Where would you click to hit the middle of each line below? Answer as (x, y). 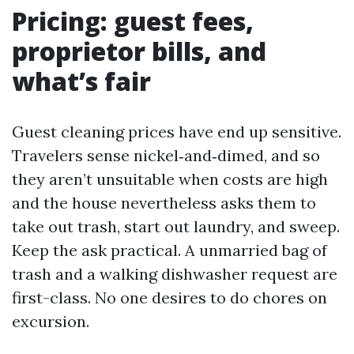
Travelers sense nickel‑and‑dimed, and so (166, 155)
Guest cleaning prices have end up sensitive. (177, 132)
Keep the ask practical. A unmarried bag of (169, 250)
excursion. (51, 321)
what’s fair (81, 81)
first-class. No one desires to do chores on (169, 298)
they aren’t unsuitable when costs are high (170, 179)
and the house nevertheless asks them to (164, 203)
